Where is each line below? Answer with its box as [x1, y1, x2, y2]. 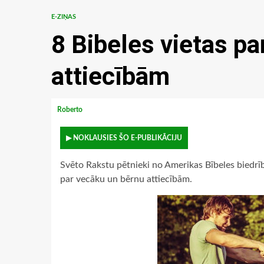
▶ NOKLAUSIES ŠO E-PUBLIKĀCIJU [66, 134, 182, 141]
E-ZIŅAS [51, 14, 76, 20]
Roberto [57, 106, 84, 113]
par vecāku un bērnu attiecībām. [60, 174, 192, 184]
